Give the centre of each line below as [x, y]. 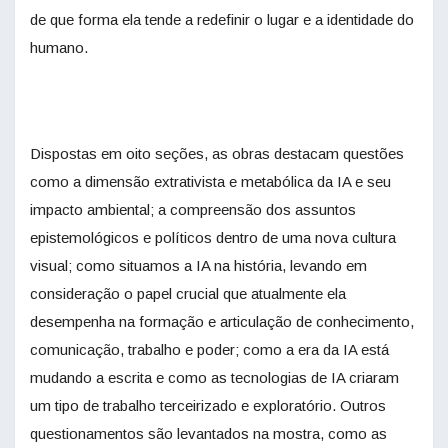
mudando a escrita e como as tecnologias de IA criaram [214, 378]
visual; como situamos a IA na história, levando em [198, 266]
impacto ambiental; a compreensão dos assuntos [193, 210]
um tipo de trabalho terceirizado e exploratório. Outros [208, 406]
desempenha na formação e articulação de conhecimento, [222, 322]
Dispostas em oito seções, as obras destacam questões [217, 154]
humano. [59, 48]
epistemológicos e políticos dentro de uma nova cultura [213, 238]
